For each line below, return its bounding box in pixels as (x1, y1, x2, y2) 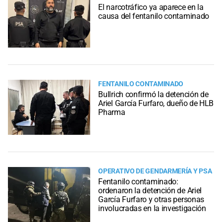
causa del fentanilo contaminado (98, 11, 210, 21)
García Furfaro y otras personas (98, 194, 205, 204)
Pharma (98, 107, 125, 117)
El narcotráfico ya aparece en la (98, 2, 204, 12)
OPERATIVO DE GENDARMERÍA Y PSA (98, 167, 212, 176)
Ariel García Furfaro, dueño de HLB (98, 98, 214, 108)
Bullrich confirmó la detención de (98, 89, 209, 99)
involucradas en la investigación (98, 203, 206, 213)
